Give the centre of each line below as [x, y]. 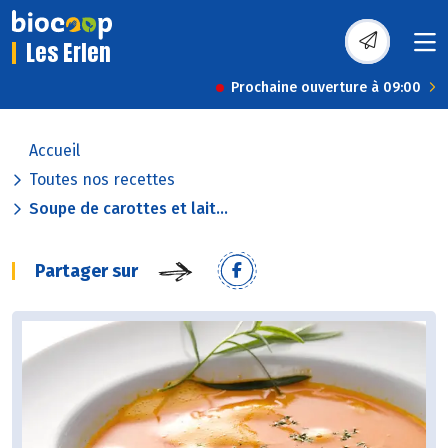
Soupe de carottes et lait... [128, 209]
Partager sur [86, 271]
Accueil [54, 151]
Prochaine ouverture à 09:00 [326, 88]
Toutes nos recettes [102, 180]
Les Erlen [68, 53]
